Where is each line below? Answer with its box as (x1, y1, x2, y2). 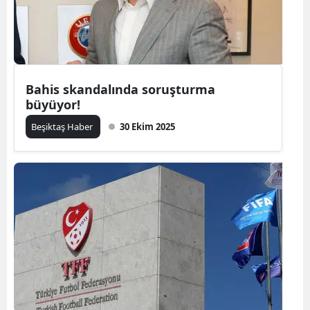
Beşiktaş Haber (31, 120, 95, 134)
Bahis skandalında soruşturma (26, 81, 215, 98)
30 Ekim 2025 (120, 120, 175, 134)
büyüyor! (26, 96, 80, 113)
